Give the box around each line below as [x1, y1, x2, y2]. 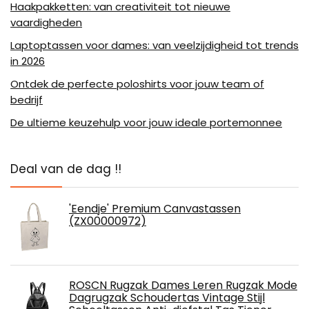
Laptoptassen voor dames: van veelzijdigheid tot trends [10, 37, 299, 52]
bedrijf [10, 92, 43, 107]
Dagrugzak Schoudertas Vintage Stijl [69, 289, 265, 306]
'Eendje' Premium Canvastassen [69, 200, 241, 217]
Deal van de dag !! [10, 160, 121, 177]
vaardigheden [10, 14, 82, 30]
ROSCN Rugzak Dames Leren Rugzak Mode [69, 277, 297, 293]
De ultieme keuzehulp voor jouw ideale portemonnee [10, 114, 282, 130]
